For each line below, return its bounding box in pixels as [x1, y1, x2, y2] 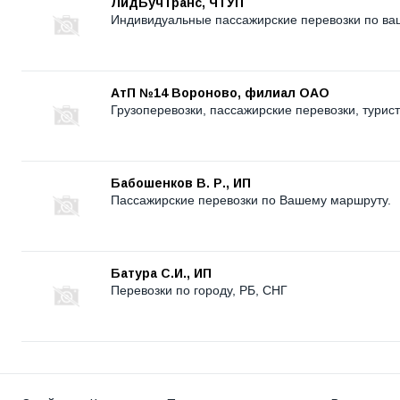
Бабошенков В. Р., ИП [111, 176, 251, 191]
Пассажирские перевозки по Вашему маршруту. [111, 193, 391, 208]
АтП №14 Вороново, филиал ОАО [111, 86, 329, 101]
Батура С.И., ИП [111, 266, 212, 281]
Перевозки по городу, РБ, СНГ [111, 283, 287, 298]
